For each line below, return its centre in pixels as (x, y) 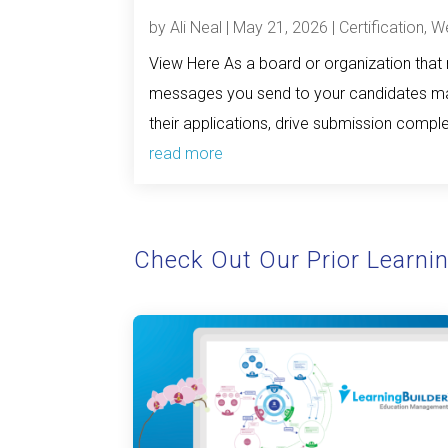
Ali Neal (196, 27)
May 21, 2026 (281, 27)
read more (186, 153)
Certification (382, 27)
